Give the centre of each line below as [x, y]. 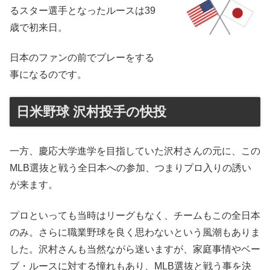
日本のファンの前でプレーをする [82, 58]
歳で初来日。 [39, 27]
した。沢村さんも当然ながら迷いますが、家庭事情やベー [135, 249]
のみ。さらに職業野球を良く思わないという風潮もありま [135, 232]
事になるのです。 [48, 75]
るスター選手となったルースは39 [83, 10]
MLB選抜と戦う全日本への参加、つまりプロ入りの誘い [130, 168]
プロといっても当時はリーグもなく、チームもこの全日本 [135, 215]
